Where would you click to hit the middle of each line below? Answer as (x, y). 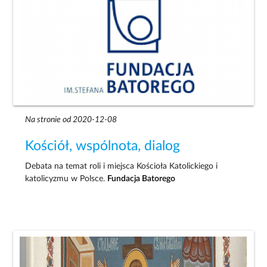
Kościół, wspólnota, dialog (103, 146)
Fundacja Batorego (142, 178)
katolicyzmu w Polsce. (66, 178)
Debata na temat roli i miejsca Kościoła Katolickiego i (122, 166)
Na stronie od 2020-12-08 (71, 119)
